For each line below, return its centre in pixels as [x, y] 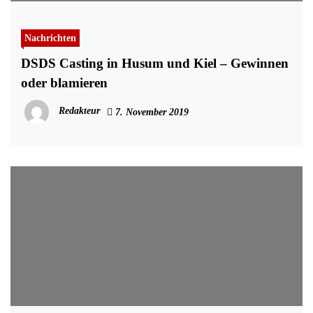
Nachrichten [50, 37]
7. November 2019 [151, 112]
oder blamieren [64, 82]
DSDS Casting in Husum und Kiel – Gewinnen [155, 63]
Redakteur [79, 111]
